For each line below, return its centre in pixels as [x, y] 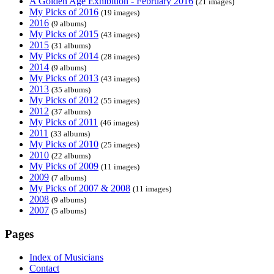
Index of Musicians [66, 257]
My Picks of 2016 [64, 12]
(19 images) [120, 13]
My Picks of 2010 [64, 144]
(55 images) [120, 101]
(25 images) [120, 145]
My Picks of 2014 [64, 56]
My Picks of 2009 [64, 166]
